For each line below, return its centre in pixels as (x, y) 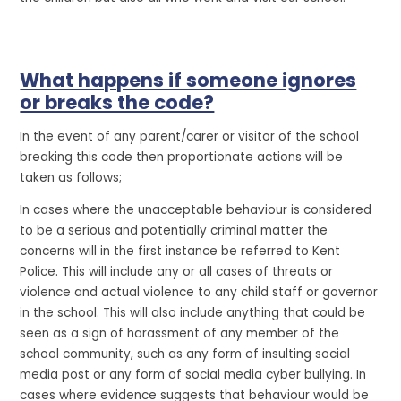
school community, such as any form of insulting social (185, 354)
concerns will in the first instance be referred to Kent (180, 252)
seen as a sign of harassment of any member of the (180, 334)
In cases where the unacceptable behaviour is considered (196, 210)
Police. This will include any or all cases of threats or (177, 272)
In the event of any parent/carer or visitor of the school (190, 136)
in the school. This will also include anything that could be (193, 313)
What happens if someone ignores (188, 81)
